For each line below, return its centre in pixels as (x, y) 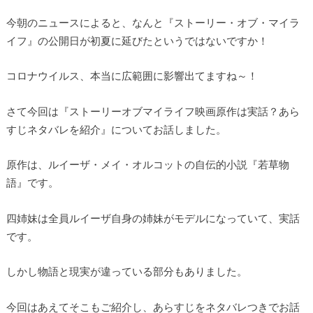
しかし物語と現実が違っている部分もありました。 (126, 271)
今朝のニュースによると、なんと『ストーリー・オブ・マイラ (153, 22)
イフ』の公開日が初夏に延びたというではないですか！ (137, 40)
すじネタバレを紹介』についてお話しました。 (116, 129)
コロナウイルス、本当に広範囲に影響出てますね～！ (132, 76)
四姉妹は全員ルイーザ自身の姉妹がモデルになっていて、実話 (153, 218)
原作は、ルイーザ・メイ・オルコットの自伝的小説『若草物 (147, 165)
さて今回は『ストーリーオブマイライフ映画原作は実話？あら (153, 111)
